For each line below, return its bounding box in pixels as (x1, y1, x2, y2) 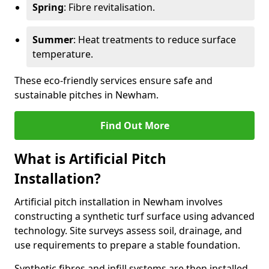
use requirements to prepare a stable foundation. (14, 238, 240, 252)
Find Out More (100, 119, 169, 132)
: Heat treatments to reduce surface (73, 33, 236, 46)
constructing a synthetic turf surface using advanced (14, 210, 255, 223)
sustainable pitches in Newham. (14, 88, 159, 101)
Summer (32, 33, 73, 46)
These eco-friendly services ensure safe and (14, 74, 213, 87)
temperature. (32, 47, 93, 61)
